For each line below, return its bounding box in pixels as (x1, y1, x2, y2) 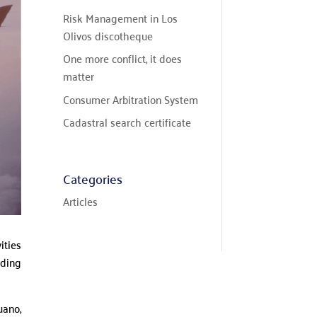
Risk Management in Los (63, 7, 178, 28)
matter (63, 66, 95, 86)
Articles (63, 190, 98, 211)
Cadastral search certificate (63, 112, 192, 132)
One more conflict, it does (63, 48, 183, 69)
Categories (63, 166, 123, 190)
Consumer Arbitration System (63, 88, 199, 109)
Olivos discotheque (63, 25, 154, 45)
